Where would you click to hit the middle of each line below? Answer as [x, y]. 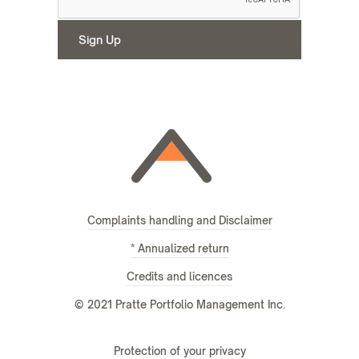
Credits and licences [179, 277]
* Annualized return [179, 249]
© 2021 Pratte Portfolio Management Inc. [179, 305]
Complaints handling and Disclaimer [179, 221]
